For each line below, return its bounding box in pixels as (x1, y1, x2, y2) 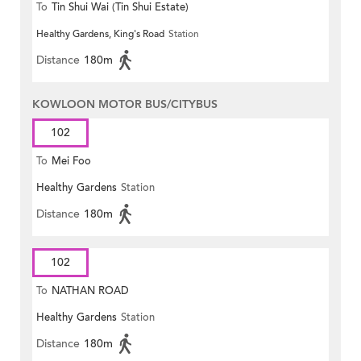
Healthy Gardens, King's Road (36, 27, 164, 41)
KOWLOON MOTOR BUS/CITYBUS (32, 97, 218, 113)
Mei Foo (52, 154, 91, 169)
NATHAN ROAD (52, 284, 129, 299)
